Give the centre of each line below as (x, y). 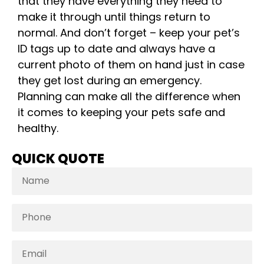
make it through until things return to (114, 17)
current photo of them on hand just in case (131, 65)
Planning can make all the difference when (129, 97)
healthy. (38, 128)
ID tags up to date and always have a (116, 49)
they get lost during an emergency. (110, 81)
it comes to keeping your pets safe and (121, 113)
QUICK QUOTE (58, 159)
